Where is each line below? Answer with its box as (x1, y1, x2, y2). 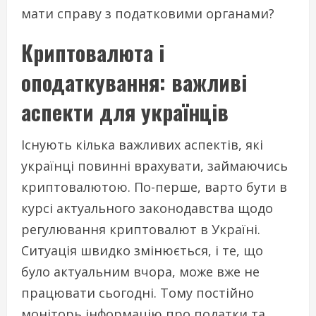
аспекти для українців (21, 95, 229, 128)
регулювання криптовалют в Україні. (21, 220, 260, 238)
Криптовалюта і (21, 36, 164, 68)
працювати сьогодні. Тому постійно (21, 284, 254, 301)
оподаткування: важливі (21, 66, 247, 98)
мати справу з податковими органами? (21, 4, 274, 22)
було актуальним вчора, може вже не (21, 262, 260, 280)
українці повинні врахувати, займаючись (21, 157, 288, 174)
